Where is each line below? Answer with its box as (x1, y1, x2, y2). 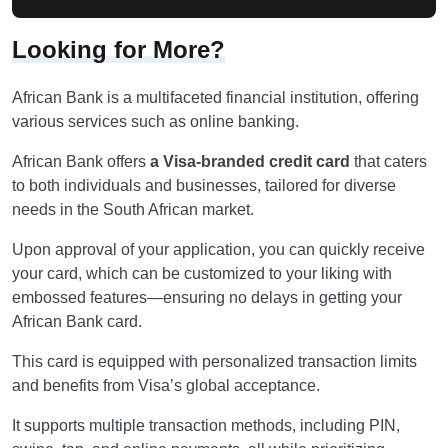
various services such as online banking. (12, 113, 299, 130)
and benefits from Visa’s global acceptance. (12, 377, 320, 394)
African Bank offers (12, 153, 150, 170)
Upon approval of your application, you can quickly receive (12, 241, 425, 258)
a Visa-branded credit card (150, 153, 350, 170)
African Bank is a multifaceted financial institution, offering (12, 89, 419, 106)
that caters (350, 153, 427, 170)
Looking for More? (12, 36, 225, 63)
